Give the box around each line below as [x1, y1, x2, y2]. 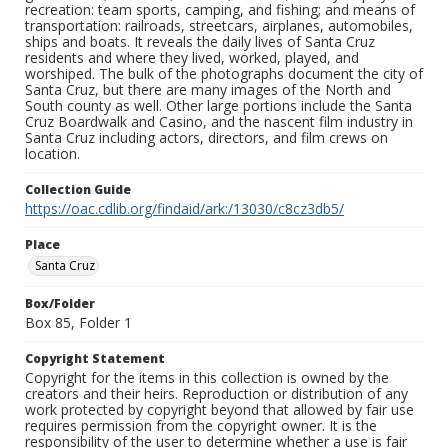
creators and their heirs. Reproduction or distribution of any [25, 384, 408, 404]
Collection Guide [25, 181, 131, 199]
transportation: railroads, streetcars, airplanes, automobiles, [25, 16, 413, 36]
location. [25, 144, 80, 164]
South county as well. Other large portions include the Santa [25, 96, 412, 116]
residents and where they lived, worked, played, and [25, 48, 359, 68]
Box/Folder [25, 295, 95, 313]
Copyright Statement [25, 350, 165, 368]
